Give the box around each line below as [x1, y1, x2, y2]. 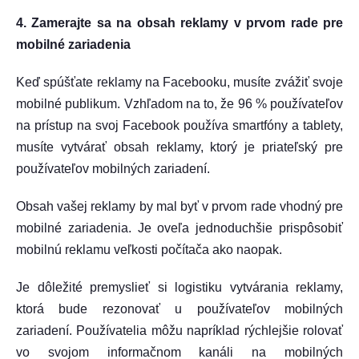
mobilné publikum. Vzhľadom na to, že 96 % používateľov [16, 97, 343, 111]
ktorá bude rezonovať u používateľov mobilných [16, 302, 343, 316]
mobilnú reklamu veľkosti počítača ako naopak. [16, 243, 282, 256]
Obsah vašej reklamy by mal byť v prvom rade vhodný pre [16, 200, 343, 213]
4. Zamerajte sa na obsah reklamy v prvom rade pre [16, 16, 343, 30]
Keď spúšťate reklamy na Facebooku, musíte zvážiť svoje [16, 75, 343, 89]
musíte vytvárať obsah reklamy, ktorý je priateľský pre [16, 140, 343, 154]
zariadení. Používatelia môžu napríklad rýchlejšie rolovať [16, 324, 343, 337]
